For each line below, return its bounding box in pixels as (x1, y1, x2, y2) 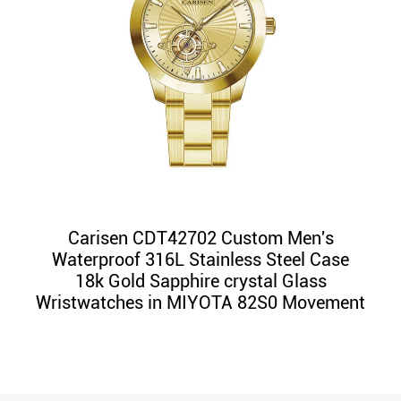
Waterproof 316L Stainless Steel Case (52, 249, 349, 271)
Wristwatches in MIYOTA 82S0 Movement (36, 292, 365, 314)
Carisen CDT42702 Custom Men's (67, 227, 334, 250)
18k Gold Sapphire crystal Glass (74, 270, 327, 293)
